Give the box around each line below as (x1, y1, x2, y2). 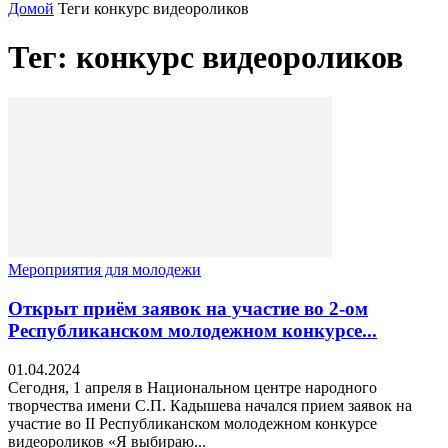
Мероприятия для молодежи (8, 261, 201, 279)
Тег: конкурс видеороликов (8, 39, 403, 75)
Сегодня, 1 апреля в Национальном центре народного (8, 378, 377, 396)
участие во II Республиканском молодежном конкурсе (8, 414, 377, 432)
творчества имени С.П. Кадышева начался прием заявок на (8, 396, 412, 414)
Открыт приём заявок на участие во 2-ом (8, 298, 368, 320)
